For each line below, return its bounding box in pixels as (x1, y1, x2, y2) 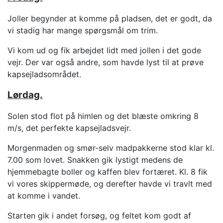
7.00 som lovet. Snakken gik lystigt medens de (7, 154, 183, 165)
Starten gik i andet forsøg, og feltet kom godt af (7, 210, 191, 221)
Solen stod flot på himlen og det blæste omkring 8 (7, 111, 199, 121)
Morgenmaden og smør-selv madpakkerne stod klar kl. (7, 142, 214, 153)
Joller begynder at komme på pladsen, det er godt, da (7, 13, 212, 23)
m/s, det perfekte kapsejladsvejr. (7, 122, 131, 133)
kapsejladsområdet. (7, 69, 81, 79)
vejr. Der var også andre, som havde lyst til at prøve (7, 57, 204, 67)
